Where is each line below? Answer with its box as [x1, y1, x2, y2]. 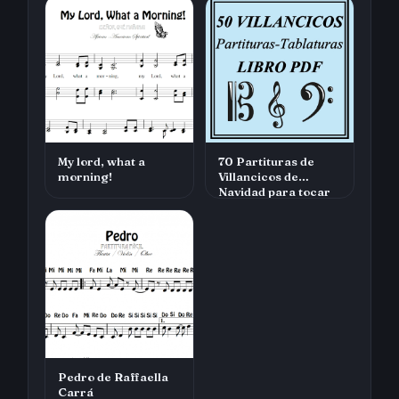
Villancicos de [218, 169, 298, 183]
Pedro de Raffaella [58, 370, 168, 384]
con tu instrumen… [218, 199, 328, 214]
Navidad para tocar [218, 184, 330, 199]
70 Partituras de [218, 154, 314, 168]
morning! [58, 169, 112, 183]
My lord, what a [58, 154, 145, 168]
